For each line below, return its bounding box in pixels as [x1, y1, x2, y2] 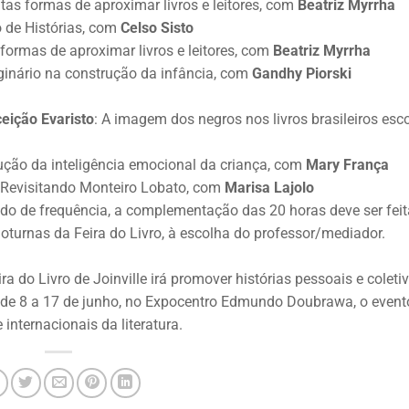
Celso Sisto [121, 18, 194, 37]
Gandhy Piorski [252, 64, 351, 82]
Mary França [306, 155, 389, 173]
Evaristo [41, 110, 94, 128]
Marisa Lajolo [225, 178, 314, 196]
